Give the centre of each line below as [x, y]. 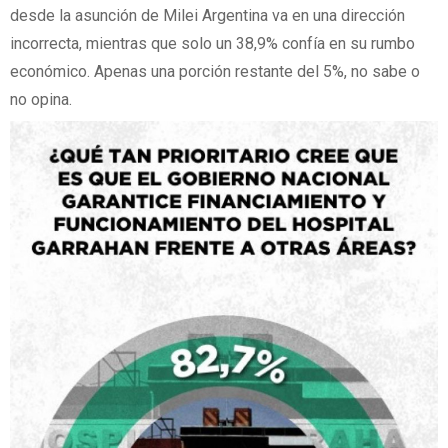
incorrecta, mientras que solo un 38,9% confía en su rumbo [212, 43]
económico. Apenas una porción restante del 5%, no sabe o [215, 71]
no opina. [41, 99]
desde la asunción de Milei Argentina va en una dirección [207, 15]
